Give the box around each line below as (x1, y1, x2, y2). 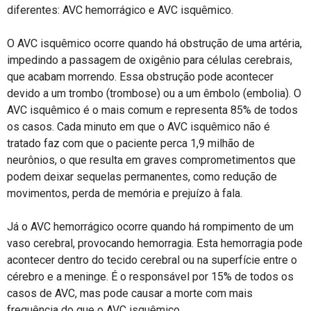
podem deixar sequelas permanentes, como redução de (7, 170, 277, 183)
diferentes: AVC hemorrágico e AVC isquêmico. (7, 3, 233, 17)
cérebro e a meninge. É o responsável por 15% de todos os (7, 270, 294, 283)
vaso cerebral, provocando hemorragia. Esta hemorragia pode (7, 237, 303, 250)
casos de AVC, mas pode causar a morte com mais (7, 287, 253, 300)
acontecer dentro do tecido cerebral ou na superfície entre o (7, 253, 297, 267)
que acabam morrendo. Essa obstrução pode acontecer (7, 70, 274, 83)
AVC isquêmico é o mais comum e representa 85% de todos (7, 103, 298, 117)
